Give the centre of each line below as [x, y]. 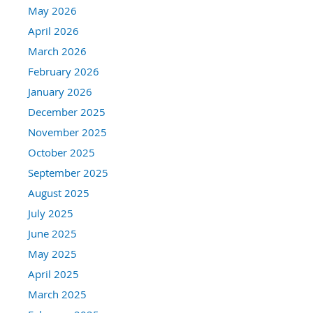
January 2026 [60, 92]
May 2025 [52, 254]
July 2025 [51, 213]
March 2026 [57, 51]
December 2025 [67, 112]
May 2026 [52, 11]
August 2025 [59, 193]
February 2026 [64, 72]
